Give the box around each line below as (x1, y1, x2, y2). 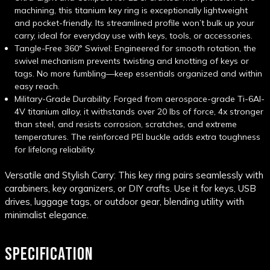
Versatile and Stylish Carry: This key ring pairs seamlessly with (5, 169, 263, 181)
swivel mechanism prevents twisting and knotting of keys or (14, 55, 250, 67)
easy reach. (14, 81, 60, 92)
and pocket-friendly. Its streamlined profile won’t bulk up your (14, 17, 255, 29)
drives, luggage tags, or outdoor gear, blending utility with (5, 196, 244, 208)
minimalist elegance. (5, 209, 89, 221)
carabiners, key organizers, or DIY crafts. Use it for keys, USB (5, 183, 256, 195)
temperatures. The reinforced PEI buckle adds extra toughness (14, 131, 261, 143)
